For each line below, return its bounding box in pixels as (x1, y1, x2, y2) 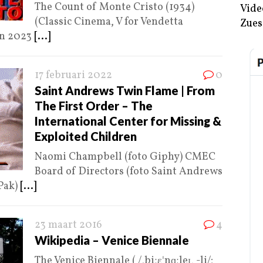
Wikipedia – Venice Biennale (35, 233, 189, 248)
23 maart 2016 (35, 218, 102, 233)
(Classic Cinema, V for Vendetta (35, 15, 183, 30)
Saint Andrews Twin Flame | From (35, 83, 215, 98)
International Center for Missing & (35, 114, 221, 129)
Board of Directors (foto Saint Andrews (35, 164, 222, 180)
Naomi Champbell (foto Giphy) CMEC (35, 150, 215, 165)
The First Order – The (35, 99, 153, 113)
